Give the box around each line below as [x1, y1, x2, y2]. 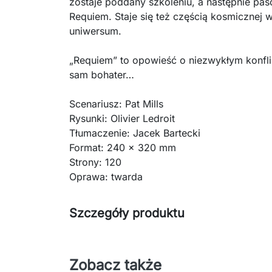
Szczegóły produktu [69, 205, 185, 220]
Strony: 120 [69, 155, 121, 168]
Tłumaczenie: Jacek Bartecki [69, 126, 200, 139]
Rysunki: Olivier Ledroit [69, 112, 175, 124]
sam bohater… [69, 68, 134, 81]
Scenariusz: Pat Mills [69, 97, 163, 110]
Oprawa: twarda [69, 170, 143, 183]
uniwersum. [69, 24, 121, 37]
